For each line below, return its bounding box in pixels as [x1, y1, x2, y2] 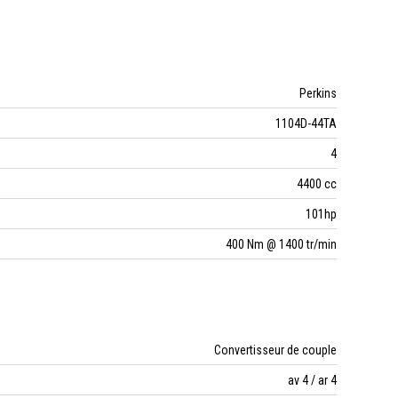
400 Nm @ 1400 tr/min [226, 236, 337, 251]
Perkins [299, 85, 337, 100]
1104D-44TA [275, 115, 337, 131]
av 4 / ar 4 [288, 372, 337, 387]
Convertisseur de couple [214, 342, 337, 357]
